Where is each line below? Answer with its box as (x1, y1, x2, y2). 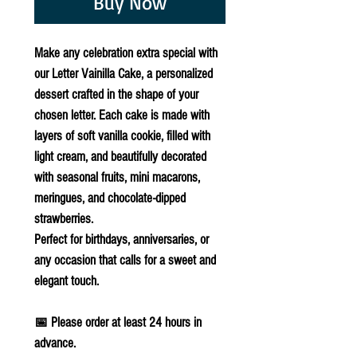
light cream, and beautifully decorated (34, 148, 206, 164)
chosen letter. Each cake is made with (34, 107, 210, 123)
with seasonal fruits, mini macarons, (34, 169, 200, 185)
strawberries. (34, 210, 93, 226)
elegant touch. (34, 273, 99, 288)
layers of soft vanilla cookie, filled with (34, 127, 210, 143)
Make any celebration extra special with (34, 45, 218, 61)
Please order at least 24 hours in (51, 314, 202, 330)
